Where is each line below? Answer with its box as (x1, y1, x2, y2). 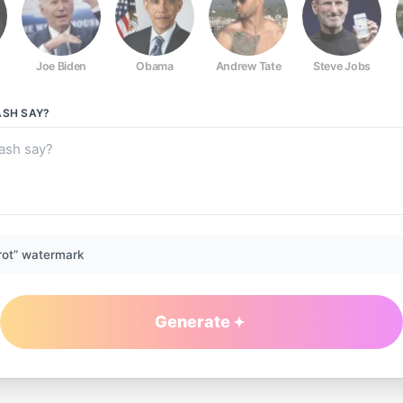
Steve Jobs (313, 59, 371, 73)
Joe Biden (35, 59, 87, 73)
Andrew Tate (215, 59, 282, 73)
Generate (155, 312, 230, 331)
